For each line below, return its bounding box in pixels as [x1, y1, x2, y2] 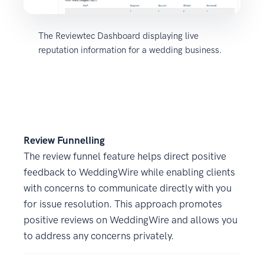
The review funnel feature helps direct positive [24, 150, 226, 163]
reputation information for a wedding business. [38, 45, 222, 56]
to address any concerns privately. [24, 230, 174, 242]
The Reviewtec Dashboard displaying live [38, 31, 199, 42]
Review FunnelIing [24, 134, 105, 147]
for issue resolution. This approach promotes [24, 198, 222, 210]
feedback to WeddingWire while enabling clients [24, 166, 235, 179]
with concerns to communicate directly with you [24, 182, 232, 194]
